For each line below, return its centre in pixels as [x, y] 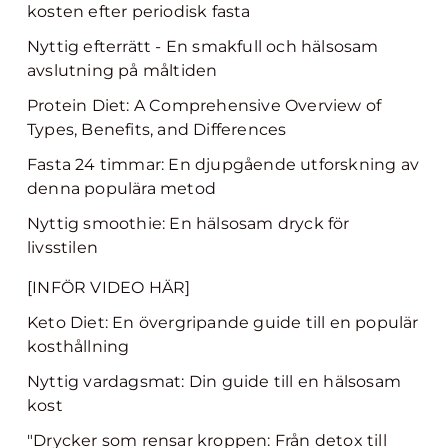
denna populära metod [121, 188]
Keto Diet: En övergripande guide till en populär [223, 322]
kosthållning [78, 346]
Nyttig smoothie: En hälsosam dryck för [188, 223]
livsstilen [62, 247]
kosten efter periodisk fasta [139, 11]
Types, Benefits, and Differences [157, 129]
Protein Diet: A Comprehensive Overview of [204, 105]
